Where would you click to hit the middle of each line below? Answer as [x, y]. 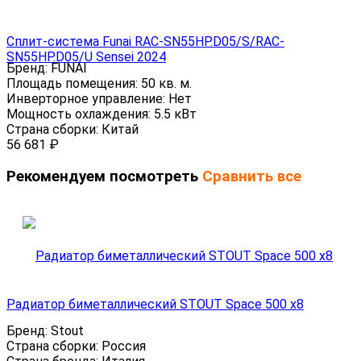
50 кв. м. [166, 83]
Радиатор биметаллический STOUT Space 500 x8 [155, 305]
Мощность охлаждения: [80, 114]
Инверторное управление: [87, 98]
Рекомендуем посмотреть [104, 176]
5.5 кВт [175, 114]
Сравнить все [252, 176]
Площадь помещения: [74, 83]
